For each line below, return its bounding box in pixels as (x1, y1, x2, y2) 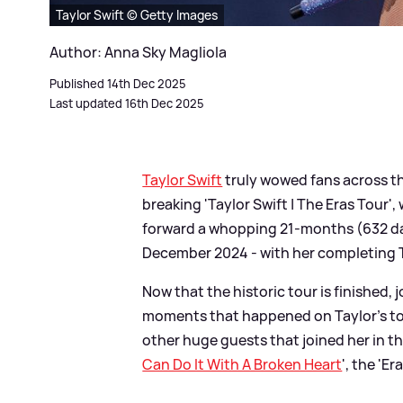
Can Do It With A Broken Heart (142, 354, 343, 375)
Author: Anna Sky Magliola (49, 42, 227, 63)
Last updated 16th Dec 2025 (49, 95, 204, 112)
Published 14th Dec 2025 (49, 76, 186, 93)
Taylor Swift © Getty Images (56, 6, 218, 24)
